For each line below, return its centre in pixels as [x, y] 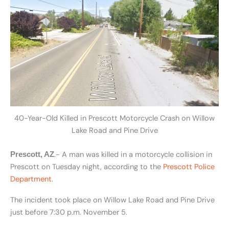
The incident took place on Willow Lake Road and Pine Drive [112, 200]
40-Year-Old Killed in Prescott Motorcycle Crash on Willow [114, 118]
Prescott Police [189, 167]
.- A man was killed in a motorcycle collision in [133, 154]
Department [31, 179]
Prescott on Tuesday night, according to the [87, 167]
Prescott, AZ [32, 154]
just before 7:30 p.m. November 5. [69, 213]
